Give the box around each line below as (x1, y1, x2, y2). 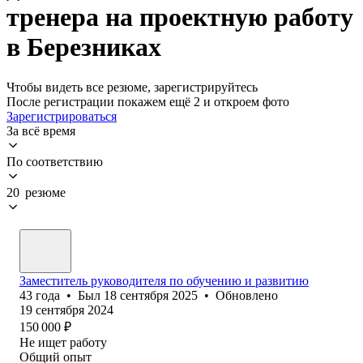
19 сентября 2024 (19, 302, 113, 317)
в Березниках (6, 32, 161, 62)
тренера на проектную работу (6, 2, 353, 32)
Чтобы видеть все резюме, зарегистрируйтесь (6, 79, 258, 94)
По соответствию (6, 154, 103, 169)
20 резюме (6, 185, 66, 199)
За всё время (6, 123, 75, 138)
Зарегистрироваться (6, 109, 117, 123)
